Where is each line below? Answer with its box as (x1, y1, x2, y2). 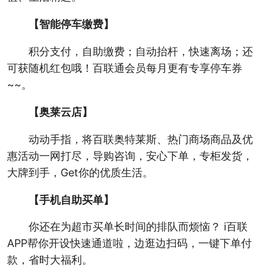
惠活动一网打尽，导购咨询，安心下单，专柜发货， (7, 149, 253, 162)
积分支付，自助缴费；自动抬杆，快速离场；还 (28, 45, 253, 58)
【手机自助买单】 (28, 193, 114, 206)
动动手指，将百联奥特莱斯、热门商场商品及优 (28, 132, 253, 145)
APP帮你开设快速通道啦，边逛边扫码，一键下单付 (7, 237, 252, 250)
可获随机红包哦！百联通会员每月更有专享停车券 (7, 61, 242, 74)
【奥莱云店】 (28, 105, 93, 118)
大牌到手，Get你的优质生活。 (7, 166, 153, 179)
